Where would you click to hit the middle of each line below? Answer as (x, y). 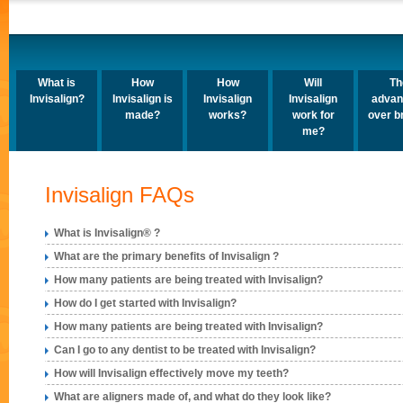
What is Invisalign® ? (107, 233)
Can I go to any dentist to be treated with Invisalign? (185, 350)
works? (228, 115)
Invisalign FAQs (120, 195)
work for (313, 115)
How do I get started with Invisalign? (145, 303)
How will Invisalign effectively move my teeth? (171, 373)
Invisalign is (142, 99)
